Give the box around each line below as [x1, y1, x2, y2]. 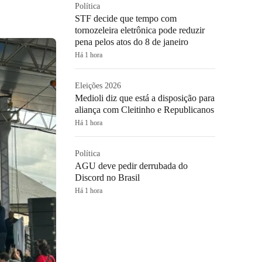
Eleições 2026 [75, 81, 121, 90]
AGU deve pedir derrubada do [75, 161, 188, 171]
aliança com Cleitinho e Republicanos [75, 105, 214, 115]
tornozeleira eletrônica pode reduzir [75, 25, 205, 35]
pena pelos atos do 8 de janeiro [75, 37, 188, 47]
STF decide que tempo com [75, 13, 177, 23]
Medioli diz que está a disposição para [75, 93, 215, 103]
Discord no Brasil [75, 173, 140, 182]
